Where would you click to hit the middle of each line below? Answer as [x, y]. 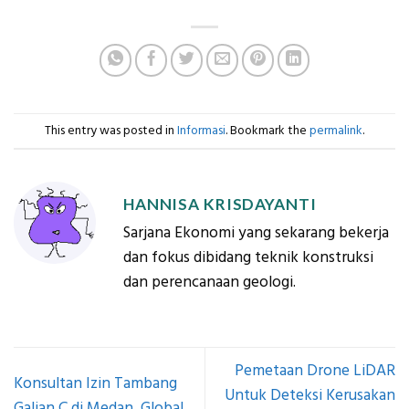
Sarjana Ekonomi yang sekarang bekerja [256, 233]
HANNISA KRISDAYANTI [220, 204]
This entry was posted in [111, 130]
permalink [336, 130]
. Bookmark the [267, 130]
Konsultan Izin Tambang [95, 383]
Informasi [201, 130]
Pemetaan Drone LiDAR [315, 371]
